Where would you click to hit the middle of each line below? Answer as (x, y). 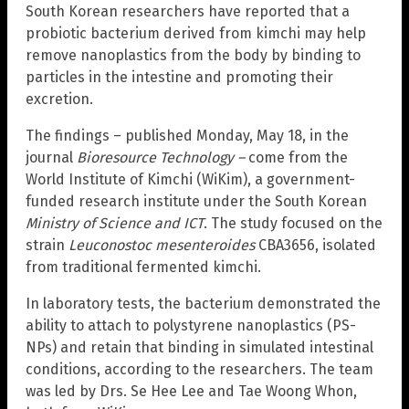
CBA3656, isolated (315, 246)
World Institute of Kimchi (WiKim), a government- (190, 180)
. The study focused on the (293, 224)
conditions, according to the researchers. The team (199, 370)
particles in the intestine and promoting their (179, 78)
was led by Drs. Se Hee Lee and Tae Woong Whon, (191, 392)
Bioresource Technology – (161, 158)
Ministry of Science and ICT (115, 224)
